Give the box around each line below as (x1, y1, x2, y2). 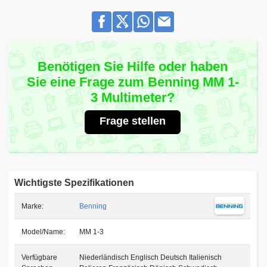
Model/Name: (21, 227, 66, 236)
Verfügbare (21, 253, 58, 262)
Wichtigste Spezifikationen (14, 177, 135, 188)
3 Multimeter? (91, 89, 175, 105)
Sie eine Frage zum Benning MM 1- (26, 74, 239, 89)
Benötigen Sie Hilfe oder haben (38, 58, 228, 74)
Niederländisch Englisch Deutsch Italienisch (79, 253, 222, 262)
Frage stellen (100, 114, 166, 127)
